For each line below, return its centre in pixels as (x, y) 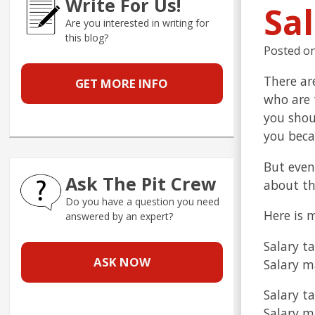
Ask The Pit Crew (141, 184)
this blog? (87, 38)
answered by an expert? (120, 217)
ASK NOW (122, 262)
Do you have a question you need (143, 202)
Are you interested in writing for (137, 23)
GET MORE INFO (122, 84)
